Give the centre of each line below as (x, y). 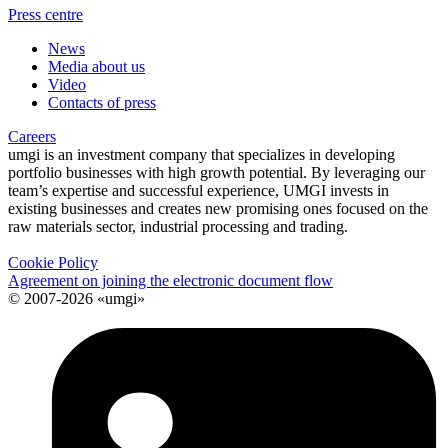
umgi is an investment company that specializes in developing (201, 154)
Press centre (45, 14)
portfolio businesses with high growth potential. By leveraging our (216, 172)
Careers (32, 136)
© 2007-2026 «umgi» (76, 298)
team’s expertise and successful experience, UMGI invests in (198, 190)
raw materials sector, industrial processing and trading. (178, 226)
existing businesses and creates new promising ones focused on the (218, 208)
